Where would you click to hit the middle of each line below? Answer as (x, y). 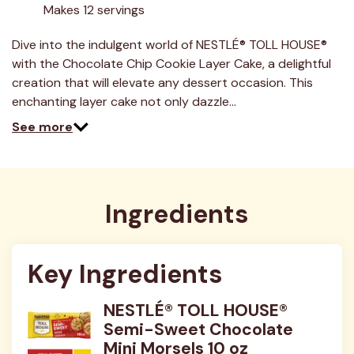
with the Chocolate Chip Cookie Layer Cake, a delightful (171, 64)
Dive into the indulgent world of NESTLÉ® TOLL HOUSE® (169, 45)
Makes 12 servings (94, 10)
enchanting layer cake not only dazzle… (124, 102)
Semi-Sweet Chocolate (198, 330)
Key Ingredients (125, 274)
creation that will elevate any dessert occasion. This (162, 83)
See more (42, 127)
